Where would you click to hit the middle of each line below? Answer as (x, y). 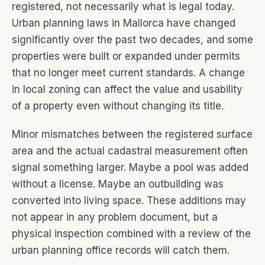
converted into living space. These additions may (129, 200)
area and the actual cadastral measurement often (130, 151)
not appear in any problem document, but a (115, 217)
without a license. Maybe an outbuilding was (118, 184)
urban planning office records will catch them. (121, 250)
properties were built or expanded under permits (126, 56)
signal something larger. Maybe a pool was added (130, 167)
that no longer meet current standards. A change (128, 73)
